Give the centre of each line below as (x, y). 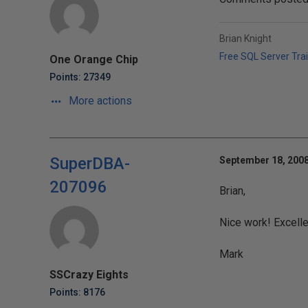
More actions (99, 101)
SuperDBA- (90, 164)
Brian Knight (245, 38)
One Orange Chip (94, 59)
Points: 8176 (77, 292)
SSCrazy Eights (89, 275)
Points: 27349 (80, 77)
